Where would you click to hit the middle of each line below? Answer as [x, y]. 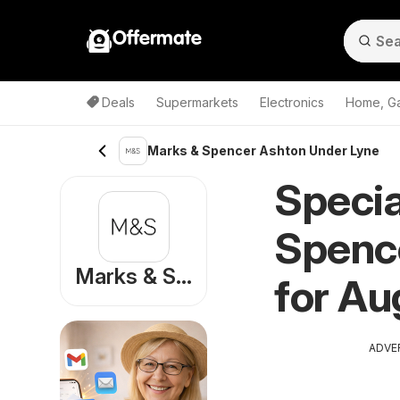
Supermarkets [197, 102]
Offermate [157, 39]
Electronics [292, 102]
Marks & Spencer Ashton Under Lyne [263, 150]
